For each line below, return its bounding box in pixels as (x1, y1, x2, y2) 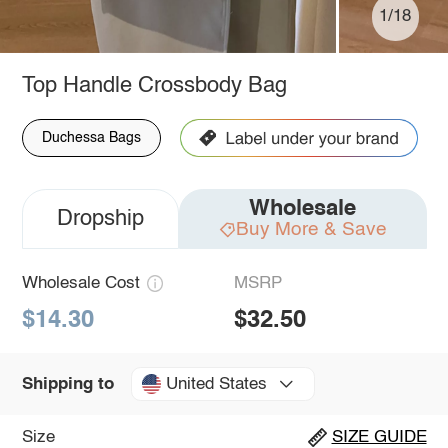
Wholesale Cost (21, 274, 140, 292)
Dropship (56, 207, 144, 230)
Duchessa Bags (41, 130, 141, 145)
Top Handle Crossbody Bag (21, 74, 287, 97)
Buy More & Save (235, 219, 387, 239)
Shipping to (21, 375, 114, 393)
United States (165, 375, 267, 393)
